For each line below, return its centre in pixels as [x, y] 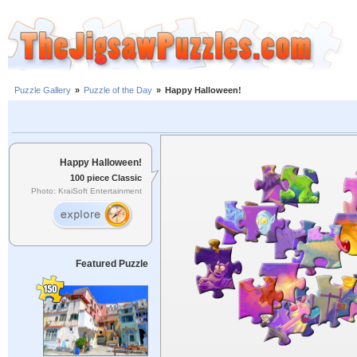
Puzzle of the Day [118, 90]
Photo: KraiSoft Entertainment [86, 191]
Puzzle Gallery [43, 90]
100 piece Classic [106, 177]
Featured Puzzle [112, 264]
